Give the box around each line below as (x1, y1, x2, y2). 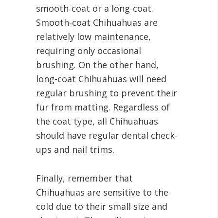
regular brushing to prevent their (36, 87, 177, 99)
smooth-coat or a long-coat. (36, 2, 153, 14)
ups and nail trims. (36, 144, 114, 155)
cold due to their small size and (36, 200, 167, 212)
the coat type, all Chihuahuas (36, 115, 158, 127)
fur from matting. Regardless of (36, 101, 170, 113)
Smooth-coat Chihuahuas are (36, 17, 158, 28)
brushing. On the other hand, (36, 59, 159, 71)
